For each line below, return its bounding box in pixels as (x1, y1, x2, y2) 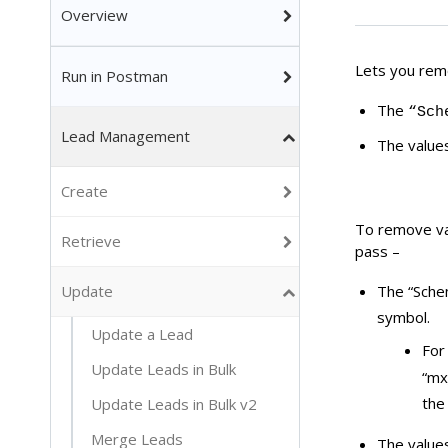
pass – (354, 241, 400, 262)
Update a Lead (91, 324, 193, 344)
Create (61, 181, 108, 201)
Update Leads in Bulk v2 (91, 394, 257, 414)
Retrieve (61, 231, 121, 251)
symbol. (376, 307, 430, 327)
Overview (61, 5, 128, 25)
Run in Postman (61, 66, 168, 86)
